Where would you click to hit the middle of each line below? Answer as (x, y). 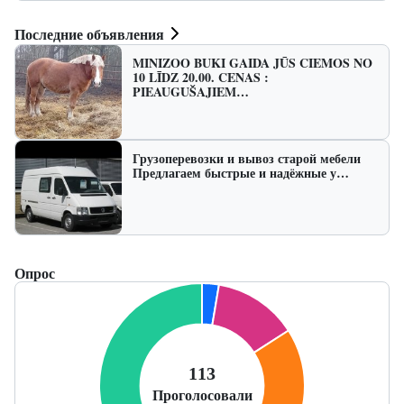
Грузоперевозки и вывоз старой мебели (247, 159)
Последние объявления (89, 33)
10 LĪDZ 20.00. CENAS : (201, 78)
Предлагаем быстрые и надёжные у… (241, 173)
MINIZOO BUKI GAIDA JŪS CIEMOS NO (252, 63)
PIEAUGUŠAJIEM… (191, 92)
